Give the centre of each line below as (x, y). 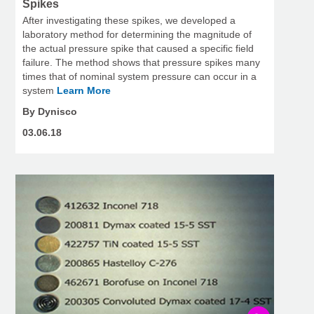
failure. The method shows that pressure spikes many (141, 62)
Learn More (84, 90)
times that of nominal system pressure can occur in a (139, 76)
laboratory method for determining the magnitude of (137, 34)
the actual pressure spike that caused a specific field (138, 48)
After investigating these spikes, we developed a (129, 20)
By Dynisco (50, 111)
